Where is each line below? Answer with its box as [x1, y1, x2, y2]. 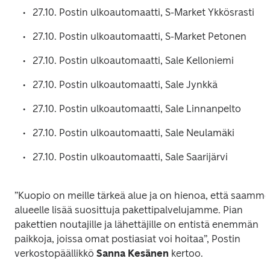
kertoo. [169, 248, 206, 259]
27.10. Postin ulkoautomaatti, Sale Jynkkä [33, 79, 220, 90]
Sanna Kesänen [94, 248, 169, 259]
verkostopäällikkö [14, 248, 94, 259]
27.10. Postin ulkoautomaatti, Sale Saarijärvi [33, 151, 230, 163]
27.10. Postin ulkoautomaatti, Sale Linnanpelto [33, 103, 243, 115]
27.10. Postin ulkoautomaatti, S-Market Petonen [33, 31, 249, 42]
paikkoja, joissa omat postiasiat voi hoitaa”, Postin [14, 233, 240, 245]
